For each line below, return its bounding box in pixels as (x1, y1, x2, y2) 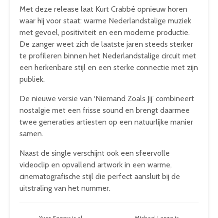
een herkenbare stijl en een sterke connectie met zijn (19, 63, 198, 72)
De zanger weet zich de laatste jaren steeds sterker (19, 39, 193, 49)
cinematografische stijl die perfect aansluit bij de (19, 172, 180, 181)
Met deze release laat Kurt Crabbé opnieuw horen (19, 4, 187, 14)
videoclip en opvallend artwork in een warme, (19, 160, 172, 169)
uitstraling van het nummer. (19, 183, 110, 193)
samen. (19, 129, 43, 138)
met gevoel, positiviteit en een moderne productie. (19, 28, 190, 37)
